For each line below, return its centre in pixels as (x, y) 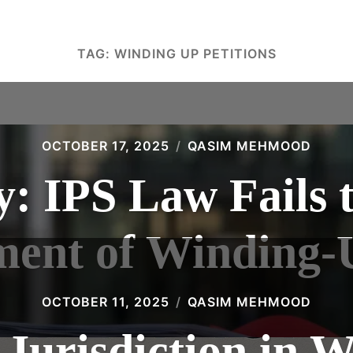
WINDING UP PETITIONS (195, 54)
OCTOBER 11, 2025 (106, 302)
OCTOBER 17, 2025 (106, 146)
